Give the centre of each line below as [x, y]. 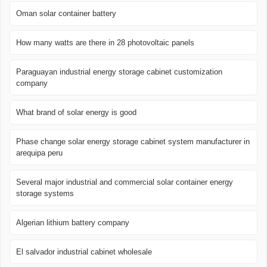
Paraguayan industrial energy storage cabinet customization [119, 72]
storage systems [45, 194]
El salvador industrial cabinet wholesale [84, 252]
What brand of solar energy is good [76, 113]
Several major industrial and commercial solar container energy [125, 182]
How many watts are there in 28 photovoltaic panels [105, 43]
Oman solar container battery [66, 14]
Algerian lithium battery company [73, 223]
